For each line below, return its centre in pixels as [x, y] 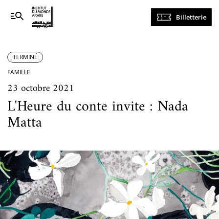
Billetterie [191, 17]
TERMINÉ [25, 57]
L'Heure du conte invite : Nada [98, 107]
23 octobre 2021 [41, 89]
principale [150, 24]
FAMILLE [19, 72]
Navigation [151, 14]
